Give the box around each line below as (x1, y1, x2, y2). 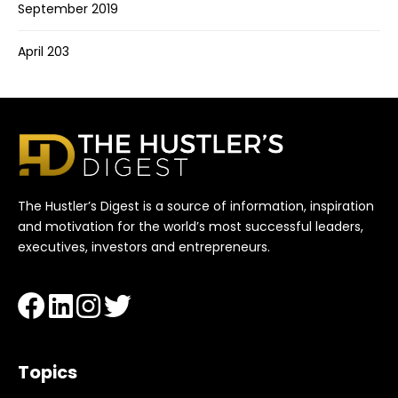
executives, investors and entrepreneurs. (18, 237, 270, 256)
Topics (18, 359, 77, 385)
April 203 (18, 43, 69, 61)
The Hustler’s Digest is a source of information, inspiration (18, 196, 374, 215)
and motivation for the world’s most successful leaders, (18, 217, 363, 235)
